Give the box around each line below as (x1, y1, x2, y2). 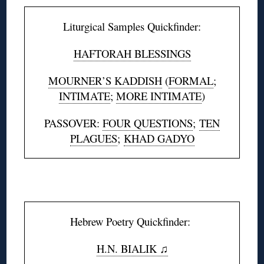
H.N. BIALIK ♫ (96, 241, 168, 256)
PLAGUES (70, 131, 117, 146)
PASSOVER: (44, 115, 103, 131)
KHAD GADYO (123, 131, 194, 146)
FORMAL (168, 73, 213, 88)
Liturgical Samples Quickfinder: (63, 19, 201, 34)
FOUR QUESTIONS (103, 115, 193, 131)
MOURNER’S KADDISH (48, 73, 162, 88)
